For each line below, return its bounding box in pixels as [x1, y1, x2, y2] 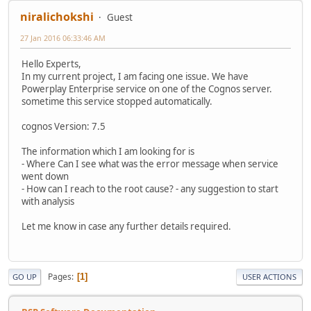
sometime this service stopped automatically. [22, 94, 212, 108]
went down [22, 169, 69, 183]
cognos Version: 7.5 [22, 119, 106, 133]
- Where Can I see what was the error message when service [22, 157, 278, 170]
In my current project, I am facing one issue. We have [22, 69, 249, 83]
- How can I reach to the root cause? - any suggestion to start [22, 182, 278, 195]
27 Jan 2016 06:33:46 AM [20, 32, 106, 43]
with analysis [22, 194, 74, 208]
